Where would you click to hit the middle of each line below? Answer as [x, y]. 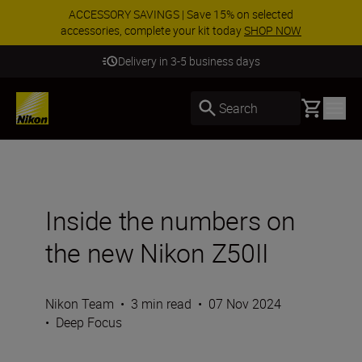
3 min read [161, 304]
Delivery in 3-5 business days [189, 61]
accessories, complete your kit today [152, 30]
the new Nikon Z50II [157, 253]
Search [238, 108]
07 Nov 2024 [245, 304]
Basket [319, 106]
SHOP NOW [273, 30]
